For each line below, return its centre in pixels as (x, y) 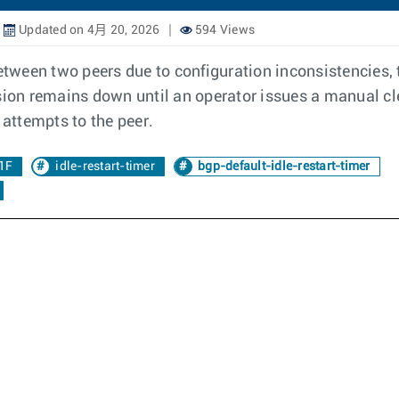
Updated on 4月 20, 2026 (88, 30)
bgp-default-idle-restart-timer (282, 167)
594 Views (223, 30)
